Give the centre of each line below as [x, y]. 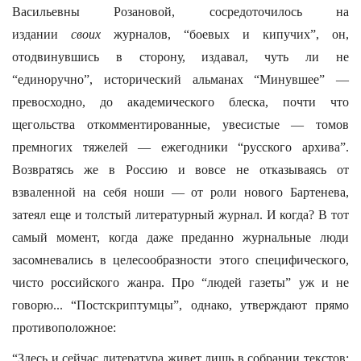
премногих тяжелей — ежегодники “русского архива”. [180, 147]
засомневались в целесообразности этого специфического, [180, 260]
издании [41, 34]
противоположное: [64, 328]
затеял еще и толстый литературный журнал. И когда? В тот [180, 215]
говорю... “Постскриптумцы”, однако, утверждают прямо [180, 305]
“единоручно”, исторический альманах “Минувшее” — [180, 79]
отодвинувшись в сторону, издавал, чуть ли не [180, 57]
